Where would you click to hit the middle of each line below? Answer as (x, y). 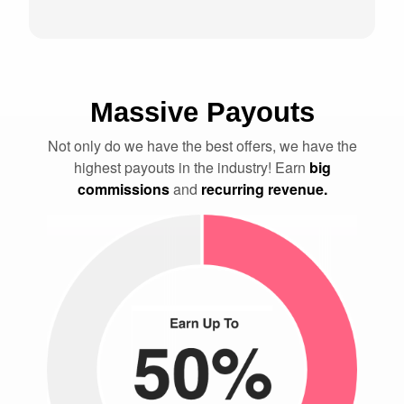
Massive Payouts (202, 112)
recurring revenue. (264, 188)
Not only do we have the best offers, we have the (202, 145)
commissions (123, 188)
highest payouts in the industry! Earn (191, 167)
